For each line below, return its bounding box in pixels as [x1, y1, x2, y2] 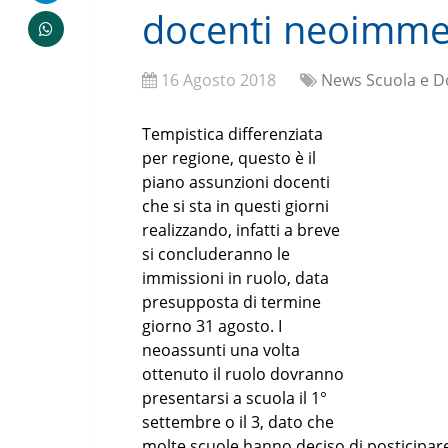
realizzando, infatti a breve [142, 219, 340, 241]
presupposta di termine [142, 291, 321, 313]
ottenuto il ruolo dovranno [142, 363, 344, 385]
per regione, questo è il [142, 147, 316, 169]
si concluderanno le [142, 243, 290, 265]
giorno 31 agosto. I [142, 315, 282, 337]
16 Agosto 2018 [161, 69, 276, 91]
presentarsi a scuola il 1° [142, 387, 327, 409]
